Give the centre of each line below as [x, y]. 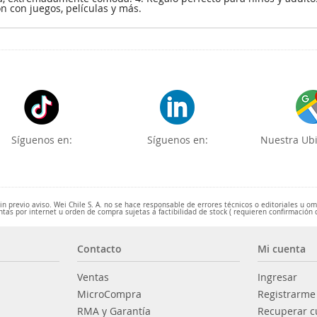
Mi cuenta [282, 248]
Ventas [93, 277]
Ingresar [278, 277]
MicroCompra [110, 294]
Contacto [100, 248]
